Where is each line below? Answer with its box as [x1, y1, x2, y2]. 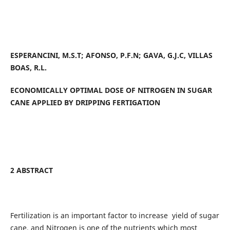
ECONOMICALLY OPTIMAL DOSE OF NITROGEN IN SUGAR [10, 85, 212, 95]
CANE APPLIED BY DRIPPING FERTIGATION [10, 97, 160, 107]
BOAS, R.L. [10, 62, 47, 72]
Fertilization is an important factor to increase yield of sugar [10, 210, 219, 220]
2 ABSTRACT [10, 165, 53, 175]
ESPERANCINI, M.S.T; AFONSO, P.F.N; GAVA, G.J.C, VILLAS [10, 50, 213, 60]
